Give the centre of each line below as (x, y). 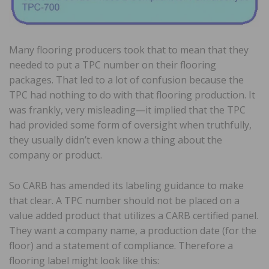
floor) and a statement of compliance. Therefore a (121, 245)
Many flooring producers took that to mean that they (129, 50)
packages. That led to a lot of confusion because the (126, 80)
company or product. (56, 155)
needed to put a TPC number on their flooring (113, 65)
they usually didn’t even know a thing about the (116, 140)
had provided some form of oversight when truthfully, (130, 125)
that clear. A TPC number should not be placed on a (124, 200)
